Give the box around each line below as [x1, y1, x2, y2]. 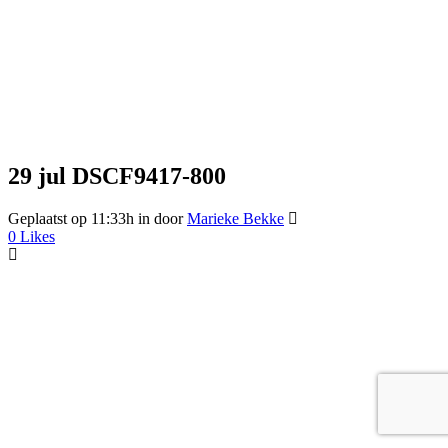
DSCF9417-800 [66, 163, 226, 190]
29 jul [8, 163, 66, 190]
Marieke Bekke [187, 210, 284, 228]
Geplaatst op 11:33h [8, 210, 134, 228]
